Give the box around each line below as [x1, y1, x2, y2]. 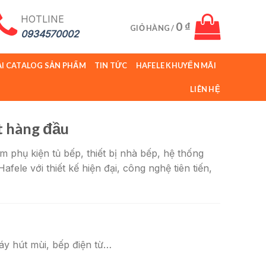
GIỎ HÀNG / [130, 23, 176, 33]
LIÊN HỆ [190, 84, 220, 94]
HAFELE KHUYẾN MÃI [135, 61, 216, 70]
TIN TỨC [94, 61, 128, 70]
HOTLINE [20, 13, 64, 25]
